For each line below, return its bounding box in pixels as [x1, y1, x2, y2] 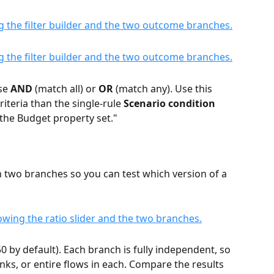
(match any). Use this [113, 81, 215, 95]
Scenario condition [124, 96, 215, 110]
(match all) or [32, 81, 98, 95]
